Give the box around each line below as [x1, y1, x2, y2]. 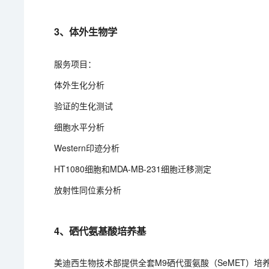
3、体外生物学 [54, 25, 118, 38]
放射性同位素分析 [54, 184, 122, 196]
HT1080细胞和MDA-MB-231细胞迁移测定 [54, 163, 212, 175]
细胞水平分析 [54, 121, 105, 133]
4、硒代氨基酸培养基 [54, 224, 147, 238]
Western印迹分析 [54, 142, 120, 154]
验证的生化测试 [54, 100, 113, 112]
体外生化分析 [54, 79, 105, 91]
